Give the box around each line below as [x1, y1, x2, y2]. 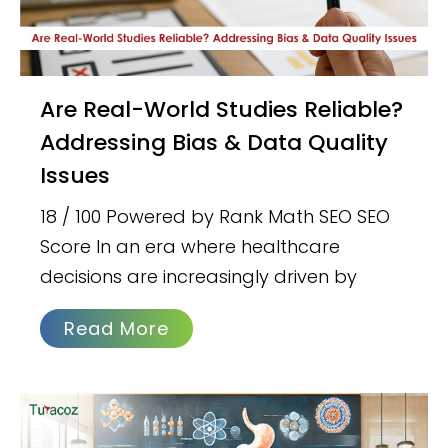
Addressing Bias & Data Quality [40, 126, 389, 158]
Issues [40, 159, 111, 191]
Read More [64, 315, 170, 341]
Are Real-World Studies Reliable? [40, 93, 56, 125]
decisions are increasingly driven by [40, 263, 358, 289]
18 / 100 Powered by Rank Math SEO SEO [40, 203, 391, 229]
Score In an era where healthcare [40, 233, 341, 259]
